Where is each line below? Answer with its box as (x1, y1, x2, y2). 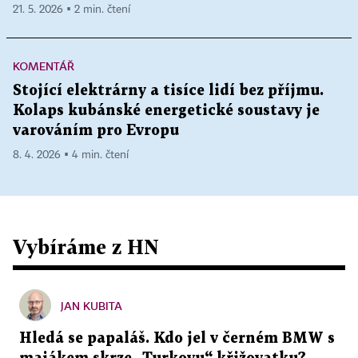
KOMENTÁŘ (13, 59, 74, 74)
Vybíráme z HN (13, 235, 159, 259)
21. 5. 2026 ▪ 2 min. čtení (13, 4, 130, 16)
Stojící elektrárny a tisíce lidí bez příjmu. (13, 84, 324, 98)
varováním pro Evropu (13, 124, 179, 138)
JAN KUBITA (61, 299, 122, 313)
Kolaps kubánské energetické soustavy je (13, 104, 320, 118)
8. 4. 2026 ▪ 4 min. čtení (13, 149, 129, 161)
